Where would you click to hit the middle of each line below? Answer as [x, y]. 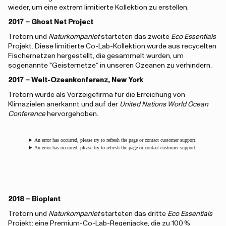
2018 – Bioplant [34, 199]
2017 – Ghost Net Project [51, 22]
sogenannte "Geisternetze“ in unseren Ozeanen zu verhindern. [110, 66]
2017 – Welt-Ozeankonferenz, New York [76, 80]
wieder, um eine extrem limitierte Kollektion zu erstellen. [98, 8]
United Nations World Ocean [164, 104]
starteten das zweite [135, 37]
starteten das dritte [133, 214]
